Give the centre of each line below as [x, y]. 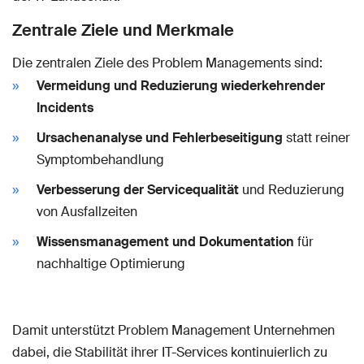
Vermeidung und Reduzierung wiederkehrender [181, 86]
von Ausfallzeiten [87, 212]
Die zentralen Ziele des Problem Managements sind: [167, 63]
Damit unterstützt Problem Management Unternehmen [173, 331]
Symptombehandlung [100, 160]
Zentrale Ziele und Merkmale [123, 30]
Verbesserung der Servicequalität [138, 190]
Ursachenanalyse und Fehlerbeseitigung [160, 138]
